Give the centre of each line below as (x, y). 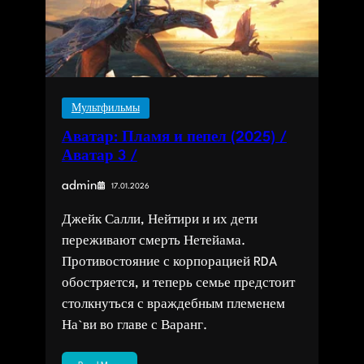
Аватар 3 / (99, 156)
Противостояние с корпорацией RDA (169, 263)
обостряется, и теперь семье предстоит (178, 284)
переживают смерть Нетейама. (153, 242)
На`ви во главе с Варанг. (134, 326)
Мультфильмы (105, 109)
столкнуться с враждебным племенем (173, 305)
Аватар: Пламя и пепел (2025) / (174, 138)
